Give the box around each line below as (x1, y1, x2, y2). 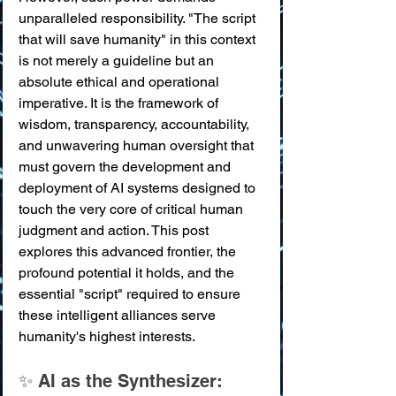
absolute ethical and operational (19, 73, 223, 90)
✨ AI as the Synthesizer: (19, 370, 228, 392)
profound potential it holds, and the (19, 264, 238, 281)
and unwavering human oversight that (19, 137, 257, 154)
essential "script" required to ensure (19, 286, 244, 302)
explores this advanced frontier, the (19, 243, 240, 260)
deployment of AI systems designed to (19, 179, 259, 196)
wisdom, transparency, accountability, (19, 116, 253, 133)
